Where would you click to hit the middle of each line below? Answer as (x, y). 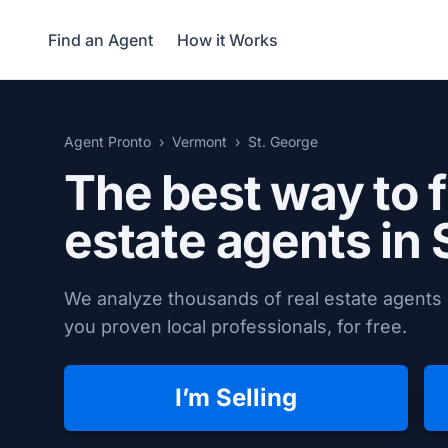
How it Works (227, 39)
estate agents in (247, 240)
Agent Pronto (107, 141)
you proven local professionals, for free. (235, 326)
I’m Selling (236, 397)
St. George (283, 141)
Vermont (199, 141)
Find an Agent (100, 39)
